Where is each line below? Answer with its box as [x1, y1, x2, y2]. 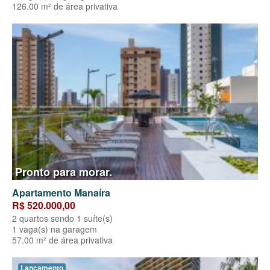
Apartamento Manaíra [12, 186, 110, 200]
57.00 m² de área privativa [12, 234, 113, 246]
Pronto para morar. [15, 164, 112, 180]
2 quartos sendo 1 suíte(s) [12, 212, 113, 225]
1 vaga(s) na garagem [12, 223, 97, 236]
